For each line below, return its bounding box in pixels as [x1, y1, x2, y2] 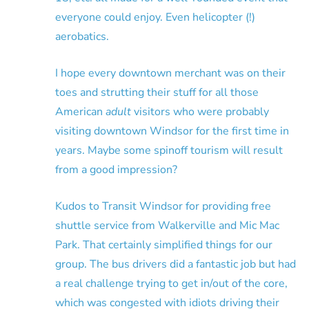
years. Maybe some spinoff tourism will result [55, 143, 283, 159]
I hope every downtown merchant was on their [55, 66, 286, 81]
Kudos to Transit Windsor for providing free [55, 199, 271, 215]
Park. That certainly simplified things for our [55, 237, 272, 253]
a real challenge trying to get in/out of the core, [55, 276, 288, 292]
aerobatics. [55, 29, 109, 45]
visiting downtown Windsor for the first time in [55, 123, 289, 139]
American [55, 104, 106, 120]
